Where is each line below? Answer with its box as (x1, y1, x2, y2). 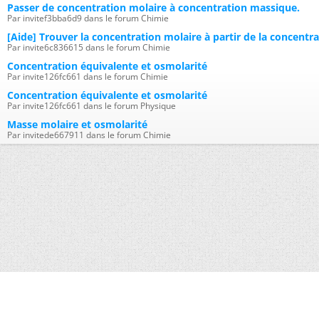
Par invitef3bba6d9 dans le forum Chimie (7, 12, 169, 24)
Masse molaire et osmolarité (7, 117, 147, 131)
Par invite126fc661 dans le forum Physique (7, 100, 176, 112)
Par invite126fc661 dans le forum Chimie (7, 70, 168, 83)
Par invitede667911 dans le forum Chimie (7, 129, 171, 141)
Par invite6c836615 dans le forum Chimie (7, 41, 170, 53)
